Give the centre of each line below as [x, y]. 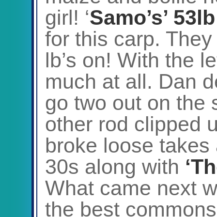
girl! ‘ [67, 17]
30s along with [115, 166]
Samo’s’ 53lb [152, 17]
